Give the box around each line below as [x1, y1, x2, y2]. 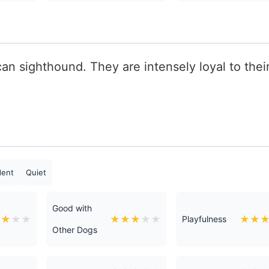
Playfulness [181, 214, 226, 224]
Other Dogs [52, 225, 97, 235]
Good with [52, 203, 92, 213]
